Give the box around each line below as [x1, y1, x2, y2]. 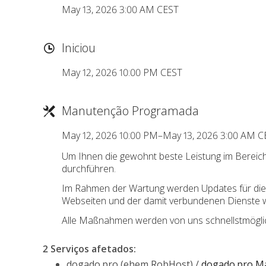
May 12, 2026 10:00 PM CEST [62, 66, 182, 79]
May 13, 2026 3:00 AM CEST [62, 3, 179, 16]
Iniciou [62, 40, 96, 56]
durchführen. [62, 162, 116, 175]
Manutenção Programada [62, 103, 199, 119]
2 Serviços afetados [43, 242, 134, 255]
